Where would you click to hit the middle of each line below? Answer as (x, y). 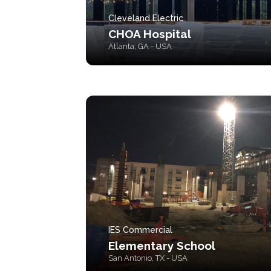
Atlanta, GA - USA (140, 46)
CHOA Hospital (150, 34)
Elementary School (162, 246)
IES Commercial (140, 230)
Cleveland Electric (146, 18)
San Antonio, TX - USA (148, 258)
